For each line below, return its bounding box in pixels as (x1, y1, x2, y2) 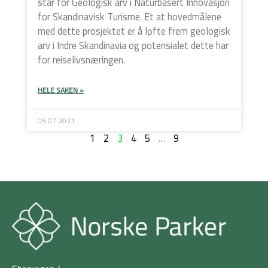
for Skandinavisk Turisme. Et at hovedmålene (38, 7, 221, 26)
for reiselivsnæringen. (38, 50, 125, 69)
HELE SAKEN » (38, 83, 84, 97)
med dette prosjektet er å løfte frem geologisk (38, 22, 230, 40)
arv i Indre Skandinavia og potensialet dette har (38, 36, 229, 54)
